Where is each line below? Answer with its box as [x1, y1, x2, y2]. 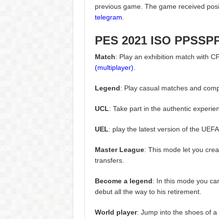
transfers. [94, 156, 124, 165]
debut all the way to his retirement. [94, 188, 201, 196]
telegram [94, 13, 122, 22]
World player [94, 208, 137, 217]
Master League [94, 146, 144, 154]
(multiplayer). [94, 64, 135, 72]
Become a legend [94, 177, 153, 185]
